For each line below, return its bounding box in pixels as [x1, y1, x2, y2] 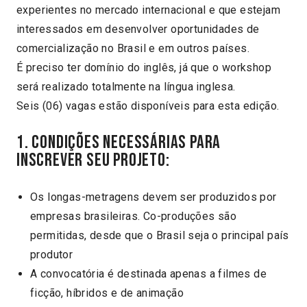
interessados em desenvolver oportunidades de [16, 22, 260, 36]
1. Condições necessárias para [16, 132, 221, 154]
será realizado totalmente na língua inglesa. [16, 79, 236, 93]
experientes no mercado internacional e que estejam [16, 3, 280, 16]
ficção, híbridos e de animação [30, 286, 184, 299]
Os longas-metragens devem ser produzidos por [30, 191, 277, 204]
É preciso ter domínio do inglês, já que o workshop [16, 60, 271, 74]
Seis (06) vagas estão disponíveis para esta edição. [16, 99, 280, 112]
